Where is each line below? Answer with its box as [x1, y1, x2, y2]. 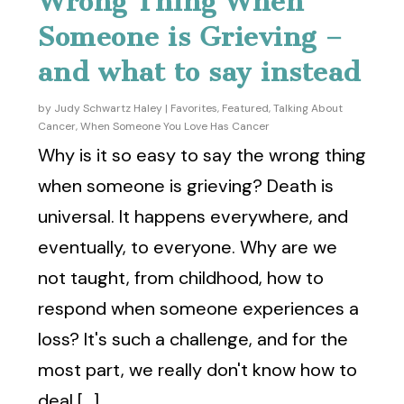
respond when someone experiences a [38, 296, 360, 320]
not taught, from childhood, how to [38, 265, 325, 289]
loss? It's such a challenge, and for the [38, 326, 349, 351]
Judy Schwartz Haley [54, 100, 163, 115]
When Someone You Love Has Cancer [80, 118, 271, 133]
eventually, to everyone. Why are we [38, 234, 338, 259]
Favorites [170, 100, 218, 115]
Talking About [273, 100, 344, 115]
